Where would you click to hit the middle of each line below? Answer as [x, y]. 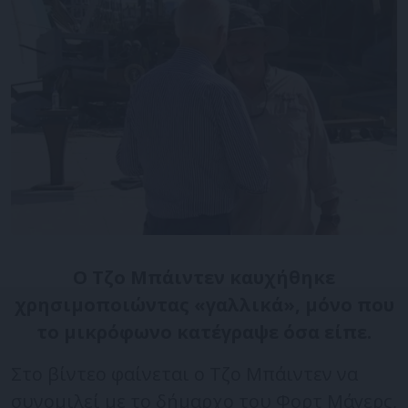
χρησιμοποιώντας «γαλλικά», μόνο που [204, 304]
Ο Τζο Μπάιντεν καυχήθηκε [204, 277]
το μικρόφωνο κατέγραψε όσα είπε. [204, 331]
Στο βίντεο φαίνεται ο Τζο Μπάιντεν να [184, 373]
